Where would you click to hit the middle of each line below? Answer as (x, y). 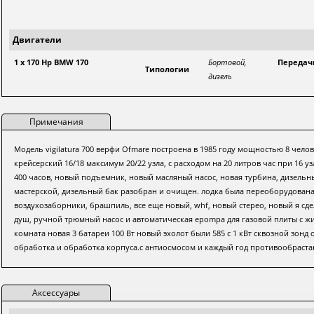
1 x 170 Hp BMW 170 (52, 62)
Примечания (56, 122)
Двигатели (37, 40)
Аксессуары (56, 293)
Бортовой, (228, 62)
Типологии (168, 69)
